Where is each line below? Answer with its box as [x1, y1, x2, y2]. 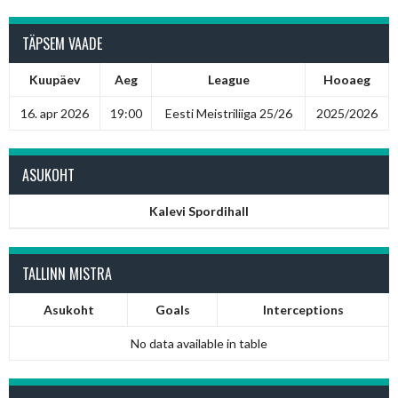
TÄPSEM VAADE [22, 32, 102, 54]
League [207, 71, 250, 87]
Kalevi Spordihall [149, 203, 249, 219]
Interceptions [262, 301, 344, 317]
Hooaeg [323, 71, 370, 87]
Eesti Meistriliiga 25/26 [164, 105, 292, 121]
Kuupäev [29, 71, 80, 87]
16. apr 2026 [20, 105, 89, 121]
